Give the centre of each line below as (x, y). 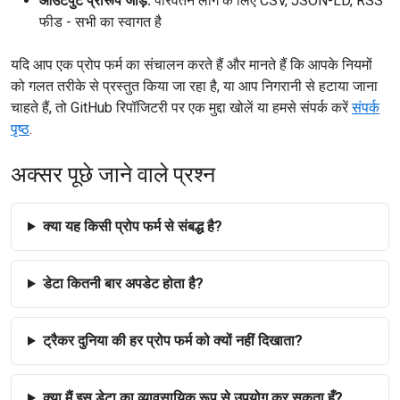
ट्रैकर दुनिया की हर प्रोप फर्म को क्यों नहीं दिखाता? (172, 341)
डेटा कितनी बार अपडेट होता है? (123, 283)
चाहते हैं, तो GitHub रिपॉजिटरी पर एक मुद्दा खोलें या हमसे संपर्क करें (181, 108)
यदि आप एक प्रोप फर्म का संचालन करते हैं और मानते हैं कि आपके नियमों (192, 65)
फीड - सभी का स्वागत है (100, 22)
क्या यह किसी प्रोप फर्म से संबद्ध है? (132, 226)
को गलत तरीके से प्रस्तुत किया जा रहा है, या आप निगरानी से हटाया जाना (194, 86)
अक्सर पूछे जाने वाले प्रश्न (113, 175)
